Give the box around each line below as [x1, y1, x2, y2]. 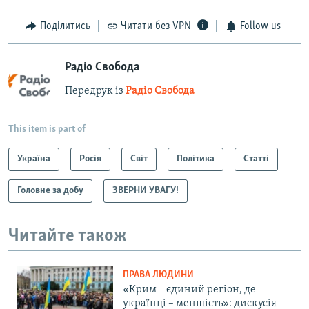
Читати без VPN [121, 21, 191, 32]
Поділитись [39, 21, 90, 32]
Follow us [239, 21, 281, 32]
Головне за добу [17, 185, 83, 196]
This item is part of [8, 123, 86, 134]
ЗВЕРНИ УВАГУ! [112, 185, 179, 196]
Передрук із [65, 85, 126, 97]
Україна [17, 153, 50, 164]
